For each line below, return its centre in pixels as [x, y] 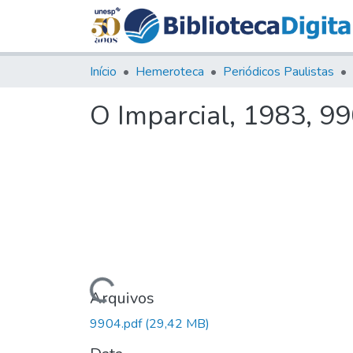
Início [103, 71]
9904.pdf [117, 323]
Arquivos [122, 298]
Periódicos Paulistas [279, 71]
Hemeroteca [170, 71]
